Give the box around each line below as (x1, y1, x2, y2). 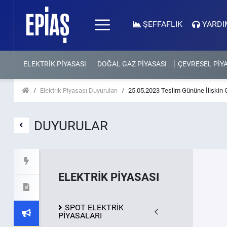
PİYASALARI (58, 211, 102, 220)
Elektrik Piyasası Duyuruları (40, 87, 118, 94)
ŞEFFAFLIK (142, 19, 182, 29)
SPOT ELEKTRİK (64, 203, 124, 212)
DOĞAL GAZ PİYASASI (97, 60, 167, 68)
